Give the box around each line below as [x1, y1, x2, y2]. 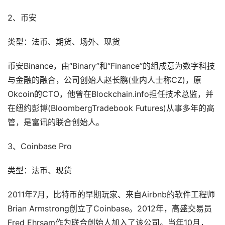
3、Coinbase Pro [8, 142, 72, 152]
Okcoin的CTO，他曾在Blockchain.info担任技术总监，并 [8, 89, 213, 99]
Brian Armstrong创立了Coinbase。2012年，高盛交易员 [8, 204, 212, 214]
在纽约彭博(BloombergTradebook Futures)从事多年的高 [8, 103, 214, 114]
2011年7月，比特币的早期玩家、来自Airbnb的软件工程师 [8, 190, 215, 200]
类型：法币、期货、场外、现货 [8, 37, 120, 47]
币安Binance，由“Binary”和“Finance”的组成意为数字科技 [8, 61, 215, 71]
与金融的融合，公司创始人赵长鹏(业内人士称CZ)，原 [8, 75, 201, 85]
